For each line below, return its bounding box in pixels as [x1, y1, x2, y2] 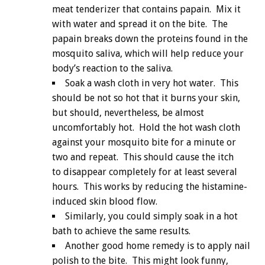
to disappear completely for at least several [52, 166, 237, 178]
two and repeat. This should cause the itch [52, 151, 234, 163]
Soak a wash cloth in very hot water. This [65, 77, 238, 89]
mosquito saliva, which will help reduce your [52, 48, 244, 60]
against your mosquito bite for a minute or [52, 137, 236, 148]
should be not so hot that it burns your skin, [52, 92, 240, 104]
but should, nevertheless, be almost [52, 107, 204, 119]
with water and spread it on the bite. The [52, 18, 228, 30]
